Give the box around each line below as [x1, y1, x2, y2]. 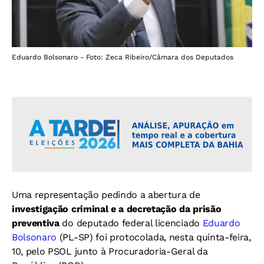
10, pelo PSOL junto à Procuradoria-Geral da [12, 245, 208, 257]
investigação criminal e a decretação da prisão [12, 203, 222, 214]
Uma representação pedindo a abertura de [12, 189, 200, 200]
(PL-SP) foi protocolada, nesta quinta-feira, [59, 231, 251, 243]
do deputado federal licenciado [59, 217, 200, 229]
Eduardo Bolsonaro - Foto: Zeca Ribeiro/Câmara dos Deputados [12, 52, 233, 61]
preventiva [12, 217, 60, 229]
